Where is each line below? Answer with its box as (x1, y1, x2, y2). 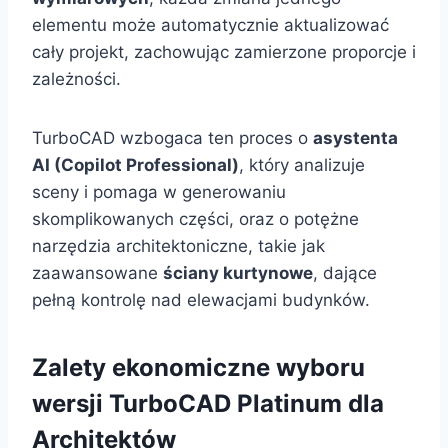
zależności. (32, 69, 121, 90)
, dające (313, 263, 377, 284)
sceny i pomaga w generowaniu (32, 182, 286, 203)
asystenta (313, 128, 398, 149)
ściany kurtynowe (163, 263, 313, 284)
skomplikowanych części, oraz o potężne (32, 209, 359, 230)
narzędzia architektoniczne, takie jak (32, 236, 325, 257)
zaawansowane (32, 263, 163, 284)
